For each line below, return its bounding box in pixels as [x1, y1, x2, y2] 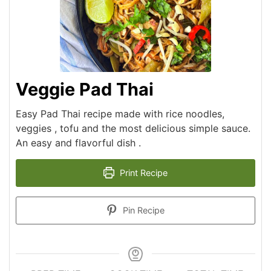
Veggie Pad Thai [16, 78, 154, 100]
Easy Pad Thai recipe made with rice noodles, [16, 107, 224, 120]
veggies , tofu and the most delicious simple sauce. [16, 122, 250, 134]
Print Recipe [117, 167, 168, 178]
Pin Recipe [120, 204, 165, 215]
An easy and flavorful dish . [16, 136, 141, 149]
